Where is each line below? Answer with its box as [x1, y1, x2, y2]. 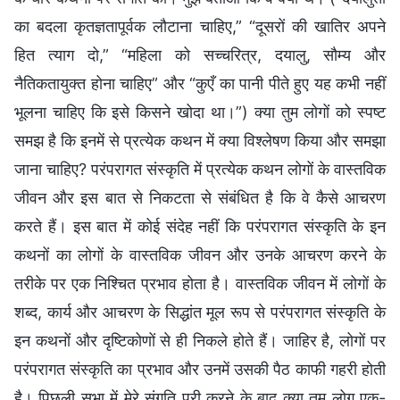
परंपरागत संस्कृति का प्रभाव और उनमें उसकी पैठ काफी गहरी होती [14, 360, 386, 379]
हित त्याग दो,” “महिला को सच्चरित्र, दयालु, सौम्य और [14, 46, 386, 65]
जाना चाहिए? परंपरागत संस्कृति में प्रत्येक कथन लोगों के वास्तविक [14, 160, 386, 179]
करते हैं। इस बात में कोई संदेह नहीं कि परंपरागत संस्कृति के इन [14, 217, 386, 237]
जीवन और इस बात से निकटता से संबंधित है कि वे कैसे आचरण [14, 188, 386, 208]
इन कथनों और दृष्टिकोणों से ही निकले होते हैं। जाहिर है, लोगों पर [14, 331, 386, 351]
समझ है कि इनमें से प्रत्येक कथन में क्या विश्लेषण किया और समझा [14, 131, 386, 151]
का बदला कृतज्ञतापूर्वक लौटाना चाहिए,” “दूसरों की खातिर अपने [14, 17, 386, 37]
